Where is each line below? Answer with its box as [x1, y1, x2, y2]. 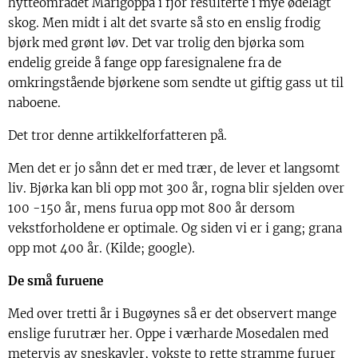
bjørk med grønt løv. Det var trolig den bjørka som [8, 34, 304, 50]
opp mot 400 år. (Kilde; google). [8, 240, 195, 256]
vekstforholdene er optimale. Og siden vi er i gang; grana [8, 220, 342, 236]
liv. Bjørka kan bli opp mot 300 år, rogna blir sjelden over [8, 180, 344, 196]
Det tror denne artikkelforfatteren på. [8, 127, 227, 143]
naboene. [8, 94, 61, 110]
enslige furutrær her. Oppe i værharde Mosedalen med [8, 325, 328, 341]
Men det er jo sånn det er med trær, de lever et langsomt [8, 160, 340, 176]
